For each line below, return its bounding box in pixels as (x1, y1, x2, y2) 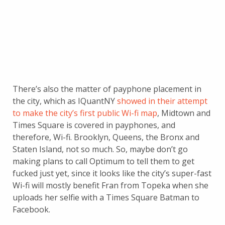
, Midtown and (157, 107, 210, 119)
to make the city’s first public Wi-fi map (13, 107, 157, 119)
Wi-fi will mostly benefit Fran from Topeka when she (13, 179, 208, 191)
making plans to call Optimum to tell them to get (13, 155, 194, 167)
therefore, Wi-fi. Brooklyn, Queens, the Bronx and (13, 131, 199, 143)
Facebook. (13, 203, 50, 215)
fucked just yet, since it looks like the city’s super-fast (13, 167, 211, 179)
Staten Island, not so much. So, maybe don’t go (13, 143, 188, 155)
